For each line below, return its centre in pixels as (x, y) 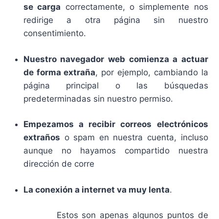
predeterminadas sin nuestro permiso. (98, 99)
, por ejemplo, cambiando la (152, 72)
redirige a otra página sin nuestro (116, 20)
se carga (42, 7)
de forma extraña (59, 72)
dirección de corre (59, 164)
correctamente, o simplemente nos (134, 7)
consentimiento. (55, 33)
